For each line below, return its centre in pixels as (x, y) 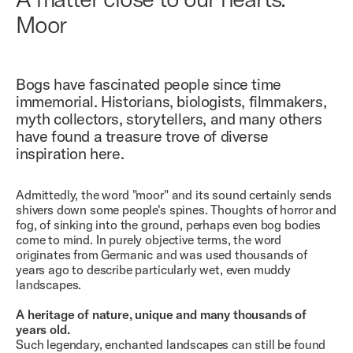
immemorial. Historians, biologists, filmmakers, (171, 102)
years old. (43, 330)
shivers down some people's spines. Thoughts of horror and (176, 210)
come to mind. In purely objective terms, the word (149, 240)
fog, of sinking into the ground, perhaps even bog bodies (169, 225)
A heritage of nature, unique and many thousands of (161, 315)
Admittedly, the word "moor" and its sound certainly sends (174, 195)
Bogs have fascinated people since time (149, 84)
